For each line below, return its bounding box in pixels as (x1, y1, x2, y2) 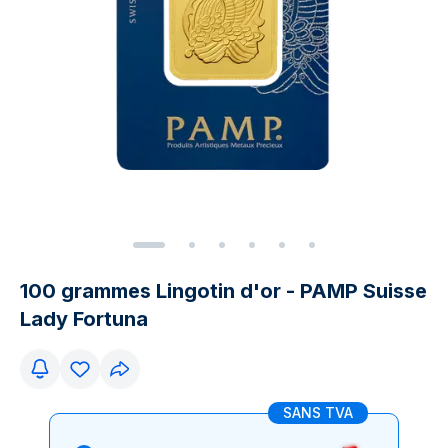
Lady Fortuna (20, 307, 148, 331)
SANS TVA (283, 404, 353, 421)
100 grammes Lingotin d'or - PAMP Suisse (20, 279, 427, 303)
